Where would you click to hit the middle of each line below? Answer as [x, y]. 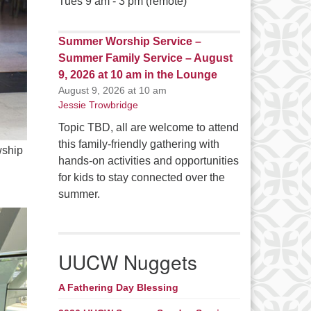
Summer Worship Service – [129, 42]
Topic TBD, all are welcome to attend [148, 128]
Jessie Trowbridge [98, 105]
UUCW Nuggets [127, 262]
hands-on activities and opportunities [148, 161]
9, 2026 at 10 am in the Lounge [137, 75]
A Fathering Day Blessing [118, 288]
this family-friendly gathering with [138, 144]
